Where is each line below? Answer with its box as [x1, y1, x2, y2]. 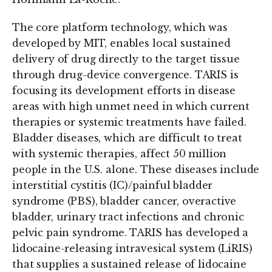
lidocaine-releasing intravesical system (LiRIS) [12, 242, 253, 254]
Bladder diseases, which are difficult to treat [12, 132, 242, 144]
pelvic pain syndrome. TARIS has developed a [12, 226, 249, 239]
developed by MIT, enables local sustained [12, 37, 231, 49]
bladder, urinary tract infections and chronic [12, 211, 244, 223]
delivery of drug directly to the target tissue [12, 53, 240, 65]
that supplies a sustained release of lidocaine [12, 258, 246, 270]
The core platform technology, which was [12, 21, 228, 33]
